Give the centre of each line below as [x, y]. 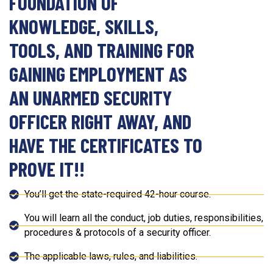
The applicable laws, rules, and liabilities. [111, 257]
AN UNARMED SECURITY [90, 98]
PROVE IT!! [47, 169]
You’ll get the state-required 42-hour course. [118, 194]
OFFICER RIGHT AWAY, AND [100, 122]
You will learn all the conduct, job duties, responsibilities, [144, 218]
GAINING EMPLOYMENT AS [98, 74]
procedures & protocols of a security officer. [118, 233]
